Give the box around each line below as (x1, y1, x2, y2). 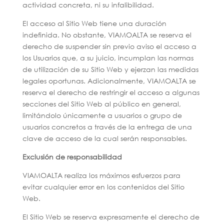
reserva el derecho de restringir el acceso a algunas (22, 87, 199, 97)
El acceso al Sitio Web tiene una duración (22, 18, 166, 28)
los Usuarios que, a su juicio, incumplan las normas (22, 53, 193, 62)
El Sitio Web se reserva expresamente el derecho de (22, 212, 199, 221)
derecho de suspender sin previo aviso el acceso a (22, 41, 196, 51)
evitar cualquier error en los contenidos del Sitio (22, 182, 184, 191)
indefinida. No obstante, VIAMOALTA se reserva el (22, 30, 191, 39)
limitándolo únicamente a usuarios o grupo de (22, 110, 182, 120)
